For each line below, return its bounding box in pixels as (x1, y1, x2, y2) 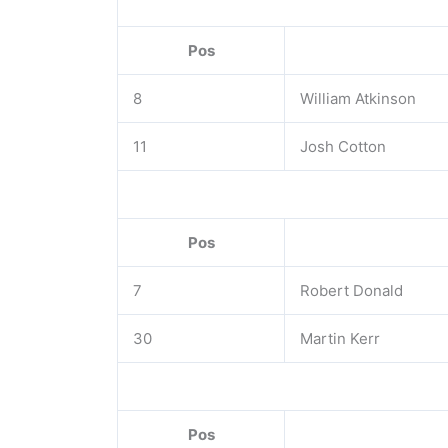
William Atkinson (300, 89, 416, 108)
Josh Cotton (300, 137, 386, 156)
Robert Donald (300, 281, 403, 300)
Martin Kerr (300, 329, 380, 348)
